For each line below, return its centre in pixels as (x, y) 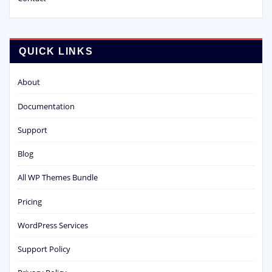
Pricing (30, 201)
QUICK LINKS (56, 52)
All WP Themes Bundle (58, 178)
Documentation (46, 106)
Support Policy (44, 249)
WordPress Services (53, 225)
